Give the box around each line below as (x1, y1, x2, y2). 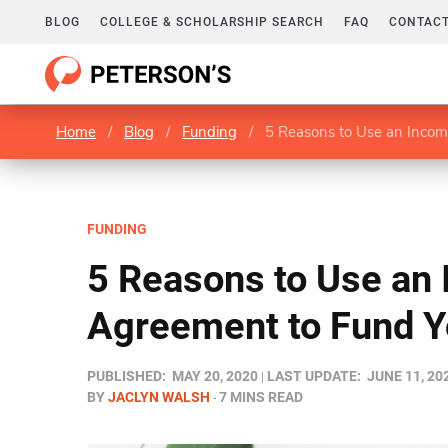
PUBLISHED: (87, 368, 166, 384)
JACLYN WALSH (108, 389, 210, 405)
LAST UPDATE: (267, 368, 361, 384)
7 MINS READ (219, 389, 303, 405)
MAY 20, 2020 (172, 368, 258, 384)
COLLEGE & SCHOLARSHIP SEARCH (100, 15, 324, 29)
